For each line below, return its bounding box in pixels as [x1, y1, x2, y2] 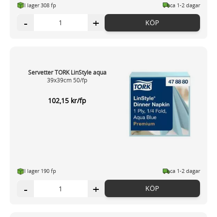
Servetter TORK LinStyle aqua [28, 68, 107, 76]
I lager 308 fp [24, 1, 56, 9]
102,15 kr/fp [48, 95, 87, 105]
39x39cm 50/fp [47, 76, 88, 84]
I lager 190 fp [24, 167, 56, 175]
